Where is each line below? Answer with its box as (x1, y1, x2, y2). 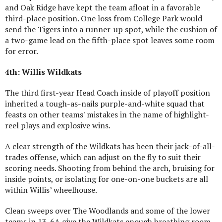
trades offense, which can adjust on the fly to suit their (5, 151, 201, 163)
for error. (5, 45, 38, 56)
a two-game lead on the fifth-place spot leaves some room (5, 34, 215, 46)
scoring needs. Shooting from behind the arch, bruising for (5, 162, 215, 173)
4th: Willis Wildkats (5, 66, 82, 77)
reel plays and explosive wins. (5, 119, 111, 131)
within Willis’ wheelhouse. (5, 184, 97, 195)
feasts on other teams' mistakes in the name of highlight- (5, 109, 209, 120)
